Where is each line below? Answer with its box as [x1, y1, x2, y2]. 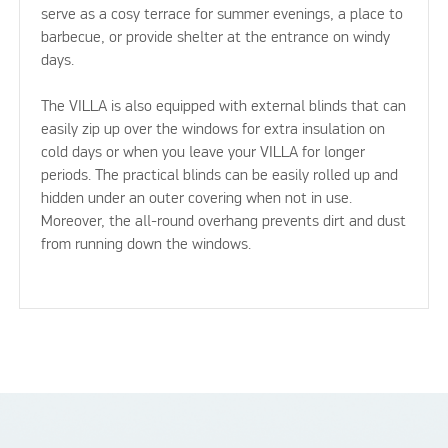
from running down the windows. [40, 237, 251, 254]
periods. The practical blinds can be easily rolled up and [40, 168, 398, 185]
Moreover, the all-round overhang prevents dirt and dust [40, 214, 406, 231]
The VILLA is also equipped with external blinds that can [40, 99, 406, 116]
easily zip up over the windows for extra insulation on [40, 122, 385, 139]
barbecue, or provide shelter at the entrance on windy [40, 30, 390, 47]
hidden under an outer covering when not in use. [40, 191, 352, 208]
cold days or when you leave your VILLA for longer [40, 145, 365, 162]
